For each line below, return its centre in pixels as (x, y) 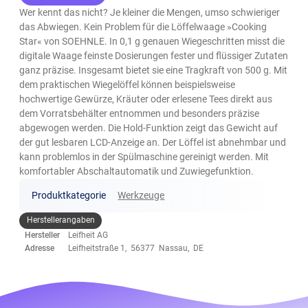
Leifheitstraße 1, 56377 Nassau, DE (136, 248)
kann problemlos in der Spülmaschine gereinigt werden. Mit (144, 156)
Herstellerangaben (60, 220)
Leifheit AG (88, 235)
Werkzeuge (141, 195)
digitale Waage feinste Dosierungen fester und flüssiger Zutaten (154, 55)
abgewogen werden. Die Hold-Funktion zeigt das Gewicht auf (149, 128)
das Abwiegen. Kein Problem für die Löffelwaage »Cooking (143, 26)
